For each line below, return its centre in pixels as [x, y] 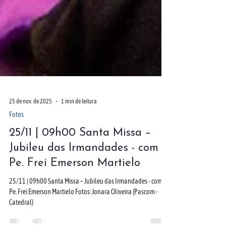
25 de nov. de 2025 [31, 120]
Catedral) [21, 220]
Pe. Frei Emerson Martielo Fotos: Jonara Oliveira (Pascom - [83, 210]
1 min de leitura [79, 120]
